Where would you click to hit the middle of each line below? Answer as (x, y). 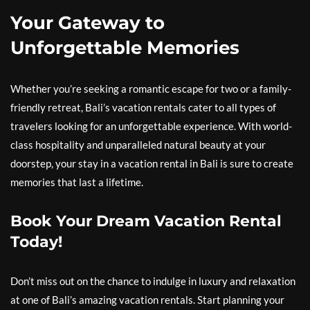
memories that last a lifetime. (77, 182)
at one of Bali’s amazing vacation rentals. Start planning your (147, 300)
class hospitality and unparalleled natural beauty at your (138, 145)
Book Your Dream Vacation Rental (146, 221)
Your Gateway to (88, 23)
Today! (36, 242)
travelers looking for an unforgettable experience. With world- (151, 126)
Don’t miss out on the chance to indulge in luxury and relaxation (153, 281)
